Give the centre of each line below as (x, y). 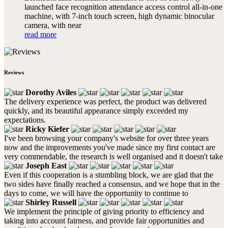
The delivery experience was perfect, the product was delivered (105, 101)
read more (40, 34)
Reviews (14, 72)
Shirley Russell (51, 202)
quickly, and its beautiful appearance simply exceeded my (96, 110)
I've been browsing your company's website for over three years (106, 138)
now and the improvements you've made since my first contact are (110, 147)
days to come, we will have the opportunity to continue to (96, 193)
